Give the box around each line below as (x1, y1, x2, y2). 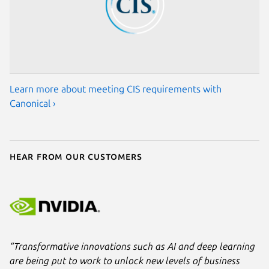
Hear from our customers (10, 150, 142, 162)
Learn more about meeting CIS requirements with (10, 83, 222, 94)
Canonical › (10, 97, 56, 109)
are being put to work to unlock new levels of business (10, 255, 240, 267)
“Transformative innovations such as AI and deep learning (10, 241, 255, 252)
